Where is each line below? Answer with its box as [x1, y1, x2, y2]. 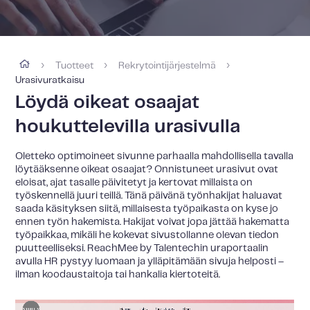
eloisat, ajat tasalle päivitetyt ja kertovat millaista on [15, 177, 253, 188]
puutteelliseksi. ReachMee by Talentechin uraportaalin [15, 243, 269, 253]
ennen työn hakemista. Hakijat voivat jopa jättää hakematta [15, 217, 290, 227]
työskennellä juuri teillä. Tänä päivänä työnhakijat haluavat [15, 190, 283, 201]
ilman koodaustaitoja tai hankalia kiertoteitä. [15, 269, 221, 280]
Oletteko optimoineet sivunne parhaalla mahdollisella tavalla [15, 151, 294, 161]
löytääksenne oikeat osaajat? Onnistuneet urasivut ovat [15, 164, 279, 174]
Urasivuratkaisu [15, 75, 85, 86]
